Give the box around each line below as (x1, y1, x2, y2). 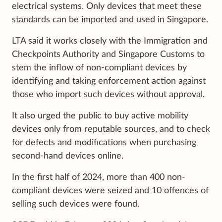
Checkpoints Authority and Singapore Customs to (12, 50, 205, 59)
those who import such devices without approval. (12, 90, 205, 100)
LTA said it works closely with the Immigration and (12, 37, 208, 46)
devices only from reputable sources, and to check (12, 125, 210, 134)
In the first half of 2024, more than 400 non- (12, 173, 185, 182)
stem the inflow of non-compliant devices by (12, 63, 187, 73)
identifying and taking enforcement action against (12, 77, 206, 86)
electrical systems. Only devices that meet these (12, 2, 202, 11)
